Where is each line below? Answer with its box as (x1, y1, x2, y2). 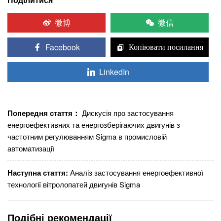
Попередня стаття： (7, 107, 80, 118)
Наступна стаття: (7, 167, 68, 178)
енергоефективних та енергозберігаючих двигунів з (7, 119, 180, 130)
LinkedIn (99, 66, 129, 77)
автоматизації (7, 143, 54, 153)
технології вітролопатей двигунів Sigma (7, 179, 140, 189)
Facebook (45, 41, 80, 53)
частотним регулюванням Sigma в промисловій (7, 131, 167, 142)
